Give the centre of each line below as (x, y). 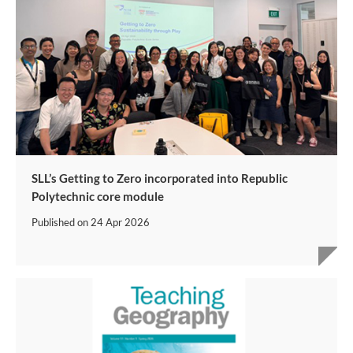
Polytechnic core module (98, 197)
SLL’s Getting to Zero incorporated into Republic (160, 178)
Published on (61, 223)
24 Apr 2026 (120, 223)
